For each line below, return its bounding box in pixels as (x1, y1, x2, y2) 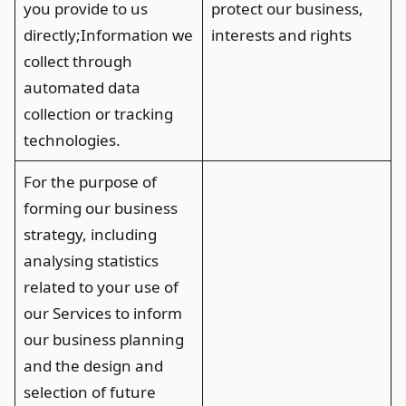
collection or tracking (23, 103, 173, 124)
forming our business (23, 198, 178, 218)
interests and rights (210, 24, 352, 45)
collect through (23, 51, 132, 72)
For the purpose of (23, 171, 157, 192)
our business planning (23, 329, 184, 350)
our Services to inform (23, 303, 182, 324)
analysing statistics (23, 250, 159, 271)
